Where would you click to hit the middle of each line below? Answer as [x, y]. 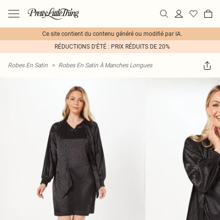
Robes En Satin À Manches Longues [105, 65]
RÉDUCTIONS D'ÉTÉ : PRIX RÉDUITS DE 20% [112, 47]
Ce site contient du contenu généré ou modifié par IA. [112, 34]
